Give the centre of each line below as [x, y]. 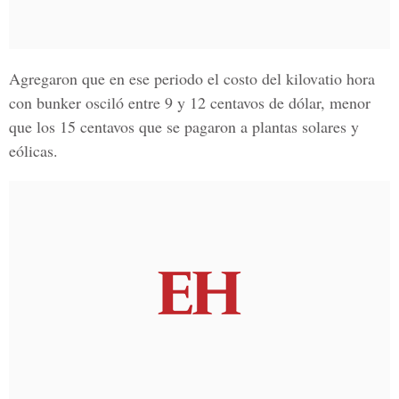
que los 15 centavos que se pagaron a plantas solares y [184, 126]
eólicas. [33, 151]
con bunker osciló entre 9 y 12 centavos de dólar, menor [190, 102]
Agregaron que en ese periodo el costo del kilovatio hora [192, 78]
